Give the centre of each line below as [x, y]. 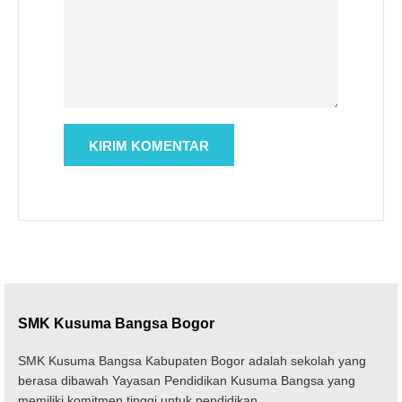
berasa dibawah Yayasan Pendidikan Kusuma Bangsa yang [187, 381]
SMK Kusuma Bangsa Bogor [116, 324]
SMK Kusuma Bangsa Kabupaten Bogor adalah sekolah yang [192, 361]
